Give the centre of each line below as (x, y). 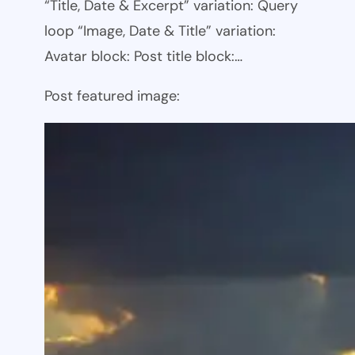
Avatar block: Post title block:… (143, 56)
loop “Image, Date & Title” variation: (160, 31)
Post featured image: (112, 95)
